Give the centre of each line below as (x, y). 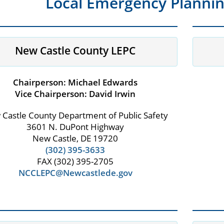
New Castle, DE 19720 (75, 138)
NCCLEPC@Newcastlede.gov (75, 173)
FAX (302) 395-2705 (75, 161)
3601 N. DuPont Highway (75, 127)
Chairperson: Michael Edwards (75, 82)
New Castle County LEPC (75, 51)
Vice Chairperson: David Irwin (75, 94)
